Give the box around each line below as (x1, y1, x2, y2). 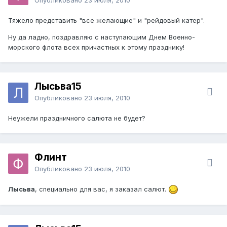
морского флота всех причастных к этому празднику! (8, 43, 184, 51)
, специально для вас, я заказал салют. (35, 184, 168, 193)
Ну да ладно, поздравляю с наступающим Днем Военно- (8, 32, 195, 41)
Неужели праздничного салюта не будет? (8, 113, 145, 122)
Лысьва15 (34, 80, 82, 92)
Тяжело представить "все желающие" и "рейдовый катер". (8, 16, 205, 24)
